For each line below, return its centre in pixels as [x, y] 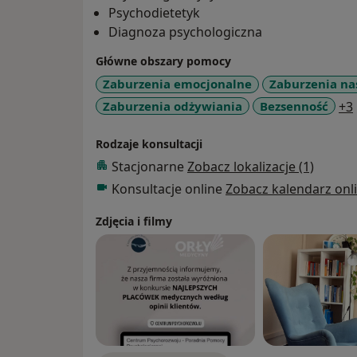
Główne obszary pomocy [163, 61]
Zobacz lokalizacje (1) [251, 167]
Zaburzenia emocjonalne [177, 84]
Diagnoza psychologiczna [185, 32]
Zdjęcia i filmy [134, 222]
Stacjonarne [149, 167]
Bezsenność [294, 106]
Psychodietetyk [154, 13]
